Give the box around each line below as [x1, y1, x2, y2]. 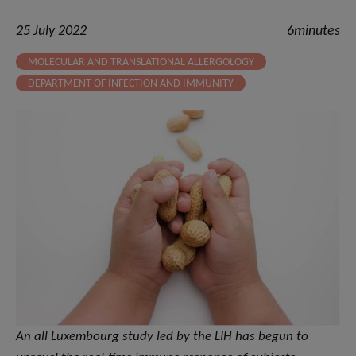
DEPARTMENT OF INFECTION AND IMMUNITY [28, 78, 234, 91]
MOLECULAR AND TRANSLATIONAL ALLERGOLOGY [28, 56, 254, 69]
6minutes [287, 24, 340, 40]
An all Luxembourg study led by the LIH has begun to [16, 330, 308, 344]
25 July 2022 [16, 24, 87, 40]
